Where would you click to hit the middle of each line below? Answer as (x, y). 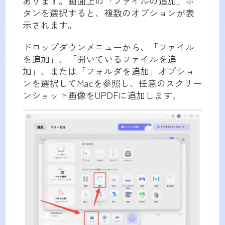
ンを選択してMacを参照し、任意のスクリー (112, 83)
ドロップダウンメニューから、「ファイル (108, 46)
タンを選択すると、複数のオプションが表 (108, 12)
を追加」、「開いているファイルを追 (99, 59)
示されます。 (49, 24)
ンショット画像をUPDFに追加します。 (102, 95)
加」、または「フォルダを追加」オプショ (108, 71)
